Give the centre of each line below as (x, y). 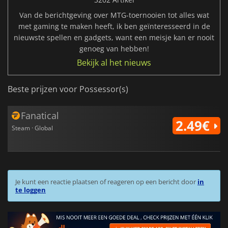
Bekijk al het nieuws (114, 63)
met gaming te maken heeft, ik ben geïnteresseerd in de (114, 26)
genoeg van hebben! (114, 49)
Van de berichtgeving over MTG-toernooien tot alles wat (114, 15)
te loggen (31, 190)
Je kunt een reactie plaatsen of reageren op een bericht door (106, 182)
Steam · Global (32, 128)
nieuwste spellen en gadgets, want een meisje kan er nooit (114, 38)
